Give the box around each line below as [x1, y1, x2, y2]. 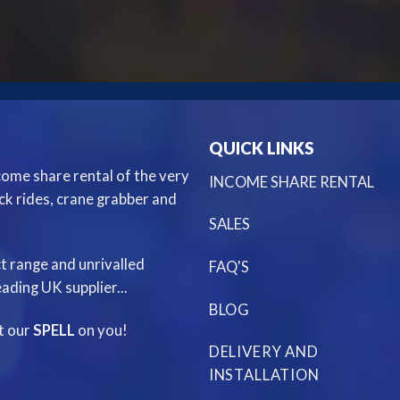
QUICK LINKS [208, 138, 314, 159]
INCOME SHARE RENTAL [208, 172, 374, 191]
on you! [78, 321, 129, 339]
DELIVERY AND [208, 343, 319, 362]
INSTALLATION [208, 366, 320, 385]
